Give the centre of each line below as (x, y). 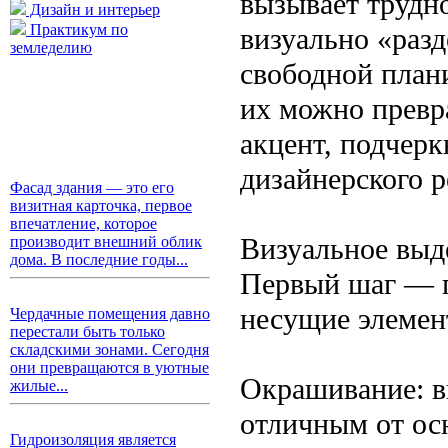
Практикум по (77, 29)
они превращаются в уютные (109, 367)
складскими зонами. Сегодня (109, 349)
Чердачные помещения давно (110, 313)
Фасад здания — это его (92, 187)
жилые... (39, 385)
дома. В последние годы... (99, 259)
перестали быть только (87, 331)
